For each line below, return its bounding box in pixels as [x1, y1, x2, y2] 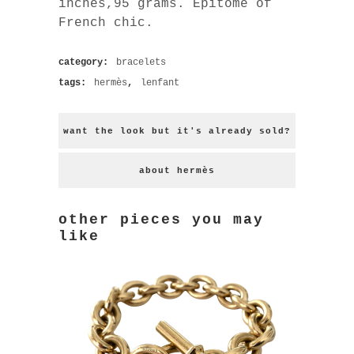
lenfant [141, 77, 179, 89]
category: [58, 57, 114, 69]
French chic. [58, 16, 153, 31]
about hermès [139, 166, 215, 176]
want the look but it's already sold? [63, 126, 291, 137]
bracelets [116, 57, 166, 69]
